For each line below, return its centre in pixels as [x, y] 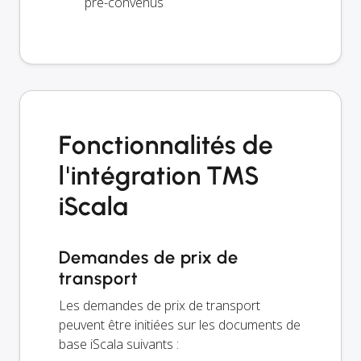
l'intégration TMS [159, 175]
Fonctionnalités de [166, 145]
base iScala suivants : [119, 344]
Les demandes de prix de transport [160, 305]
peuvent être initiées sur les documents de [180, 324]
